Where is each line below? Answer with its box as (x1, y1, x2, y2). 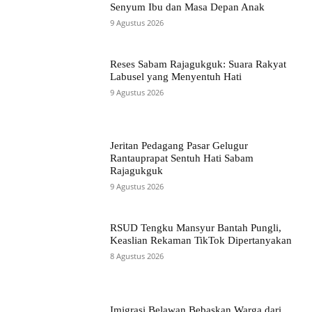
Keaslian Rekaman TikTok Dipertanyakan (110, 235, 292, 247)
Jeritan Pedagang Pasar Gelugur (110, 140, 249, 152)
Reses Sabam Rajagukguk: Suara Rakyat (110, 58, 287, 70)
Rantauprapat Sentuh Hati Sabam (110, 153, 254, 164)
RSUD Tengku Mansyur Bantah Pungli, (110, 222, 282, 234)
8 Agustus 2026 (110, 251, 164, 262)
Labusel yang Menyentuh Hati (110, 70, 242, 82)
